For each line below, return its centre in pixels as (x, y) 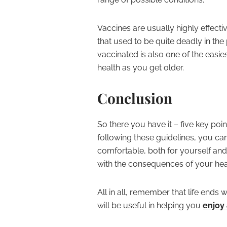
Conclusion (135, 98)
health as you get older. (141, 68)
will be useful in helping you (150, 205)
